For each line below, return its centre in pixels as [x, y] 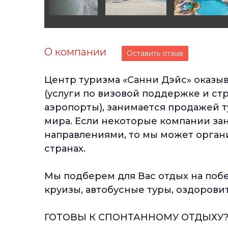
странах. [65, 149]
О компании [75, 52]
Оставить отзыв [155, 53]
